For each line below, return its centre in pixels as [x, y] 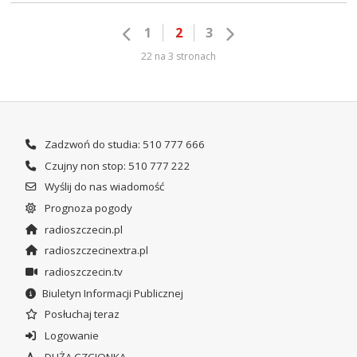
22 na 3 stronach [178, 56]
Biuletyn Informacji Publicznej [112, 293]
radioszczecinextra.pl [95, 251]
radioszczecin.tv [82, 272]
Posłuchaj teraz [80, 314]
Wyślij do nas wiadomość [103, 187]
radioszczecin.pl [82, 229]
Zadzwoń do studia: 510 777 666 [123, 145]
